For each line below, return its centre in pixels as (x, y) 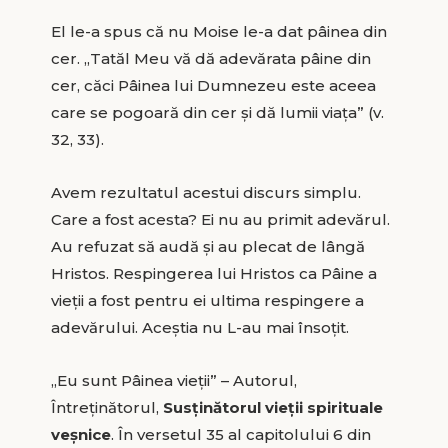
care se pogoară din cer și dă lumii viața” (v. (217, 112)
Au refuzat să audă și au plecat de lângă (207, 246)
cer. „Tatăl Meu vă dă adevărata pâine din (210, 58)
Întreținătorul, (106, 407)
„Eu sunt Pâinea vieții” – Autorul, (173, 380)
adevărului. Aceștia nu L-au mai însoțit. (199, 327)
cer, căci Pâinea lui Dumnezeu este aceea (213, 85)
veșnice (80, 434)
